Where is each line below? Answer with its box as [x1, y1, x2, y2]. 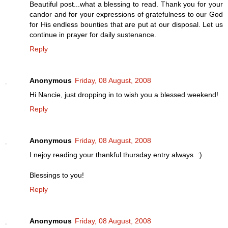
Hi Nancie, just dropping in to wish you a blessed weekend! [30, 90, 218, 99]
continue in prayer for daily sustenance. [30, 30, 156, 39]
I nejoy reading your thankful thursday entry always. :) [30, 150, 202, 159]
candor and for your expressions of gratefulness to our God [30, 10, 223, 18]
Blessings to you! [30, 170, 84, 179]
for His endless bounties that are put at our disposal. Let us [30, 20, 223, 28]
